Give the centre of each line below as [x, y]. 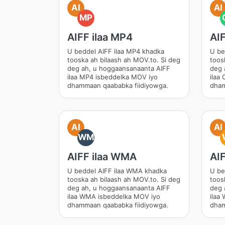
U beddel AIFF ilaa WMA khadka [117, 171]
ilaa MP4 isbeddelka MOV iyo [113, 77]
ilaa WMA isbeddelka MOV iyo [114, 196]
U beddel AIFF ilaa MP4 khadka [116, 51]
